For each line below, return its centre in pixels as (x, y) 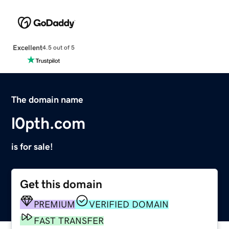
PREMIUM (55, 204)
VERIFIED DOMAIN (129, 204)
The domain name (48, 99)
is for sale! (32, 146)
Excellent (27, 47)
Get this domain (61, 184)
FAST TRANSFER (69, 221)
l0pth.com (49, 123)
